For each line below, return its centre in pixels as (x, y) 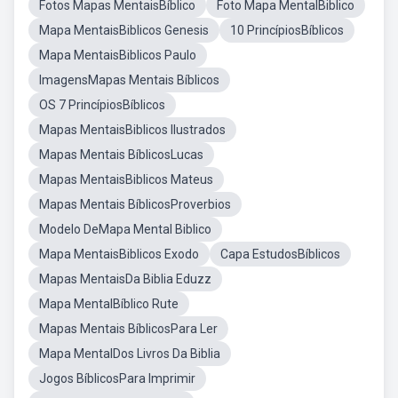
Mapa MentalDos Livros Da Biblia (130, 354)
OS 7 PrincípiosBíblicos (102, 105)
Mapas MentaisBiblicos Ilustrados (132, 130)
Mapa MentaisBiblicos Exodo (119, 254)
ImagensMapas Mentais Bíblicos (129, 80)
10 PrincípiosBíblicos (287, 30)
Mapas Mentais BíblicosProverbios (135, 204)
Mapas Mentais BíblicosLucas (121, 155)
